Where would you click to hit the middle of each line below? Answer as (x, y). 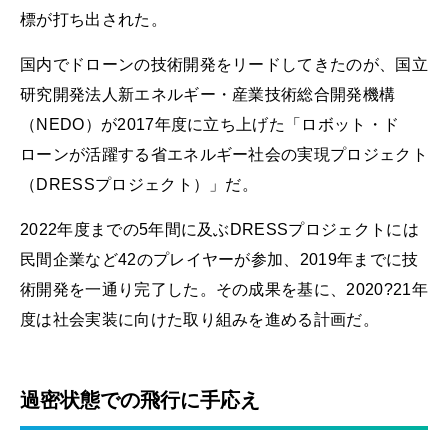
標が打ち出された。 (93, 19)
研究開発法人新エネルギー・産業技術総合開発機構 (208, 94)
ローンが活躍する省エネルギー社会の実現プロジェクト (224, 154)
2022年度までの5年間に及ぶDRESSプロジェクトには (219, 229)
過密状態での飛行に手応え (140, 399)
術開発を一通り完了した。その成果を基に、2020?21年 (224, 289)
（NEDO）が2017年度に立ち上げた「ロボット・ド (210, 124)
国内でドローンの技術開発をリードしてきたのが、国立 (224, 64)
